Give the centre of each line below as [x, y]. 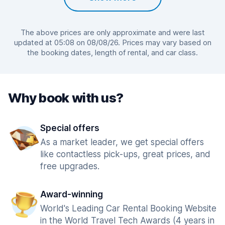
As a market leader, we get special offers [122, 142]
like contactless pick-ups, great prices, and [125, 154]
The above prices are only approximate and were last [113, 32]
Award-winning [72, 194]
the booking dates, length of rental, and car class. [113, 52]
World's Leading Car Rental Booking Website [128, 208]
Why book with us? [66, 98]
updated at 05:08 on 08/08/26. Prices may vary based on [113, 42]
